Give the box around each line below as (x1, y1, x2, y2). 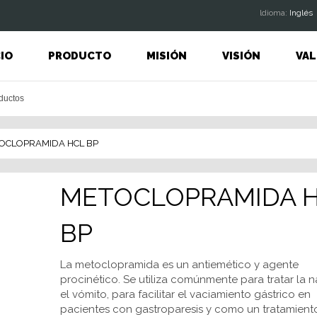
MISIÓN (146, 49, 187, 62)
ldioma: (259, 8, 289, 18)
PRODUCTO (47, 49, 111, 62)
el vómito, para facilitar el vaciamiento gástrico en (59, 288, 311, 301)
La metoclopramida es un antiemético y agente (59, 258, 299, 271)
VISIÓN (221, 49, 260, 62)
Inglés (289, 8, 313, 18)
